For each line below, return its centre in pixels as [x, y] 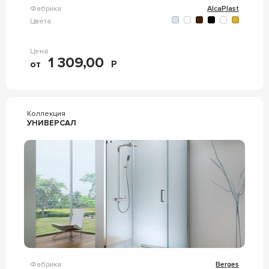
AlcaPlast [223, 9]
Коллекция [46, 114]
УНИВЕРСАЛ [51, 123]
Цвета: [41, 21]
